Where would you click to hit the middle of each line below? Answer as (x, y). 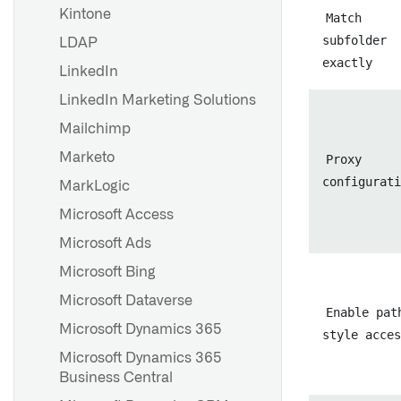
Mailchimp (95, 129)
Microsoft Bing (107, 272)
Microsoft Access (116, 215)
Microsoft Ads (105, 243)
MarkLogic (94, 186)
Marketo (87, 158)
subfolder (354, 40)
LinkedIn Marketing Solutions (158, 100)
